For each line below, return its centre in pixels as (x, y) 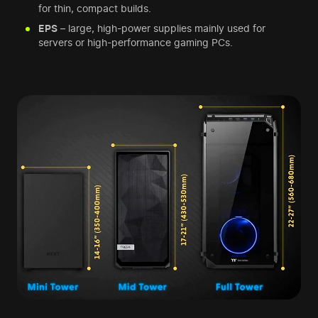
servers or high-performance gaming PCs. (136, 43)
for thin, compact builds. (95, 9)
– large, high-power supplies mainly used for (161, 28)
